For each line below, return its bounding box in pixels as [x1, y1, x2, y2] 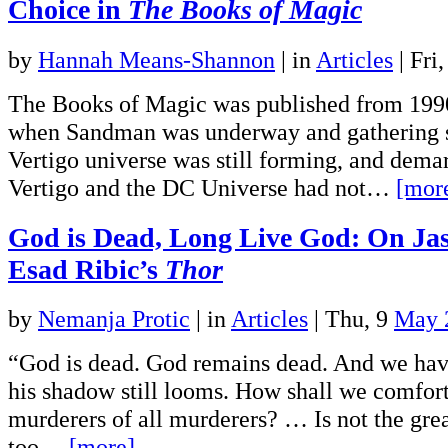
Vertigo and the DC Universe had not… [8, 173, 396, 201]
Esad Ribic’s [8, 253, 165, 285]
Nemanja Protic [38, 305, 190, 333]
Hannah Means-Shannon [38, 45, 275, 73]
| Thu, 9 [308, 305, 394, 333]
